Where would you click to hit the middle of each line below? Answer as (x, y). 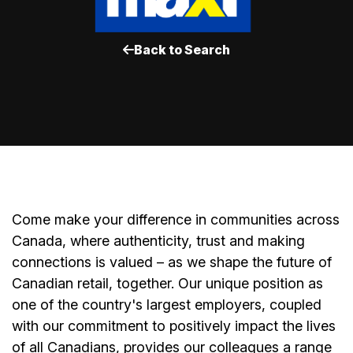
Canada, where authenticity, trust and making (158, 241)
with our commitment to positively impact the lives (174, 326)
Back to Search (182, 50)
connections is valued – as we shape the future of (172, 262)
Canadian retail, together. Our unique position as (167, 284)
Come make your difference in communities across (176, 220)
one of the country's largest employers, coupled (167, 305)
